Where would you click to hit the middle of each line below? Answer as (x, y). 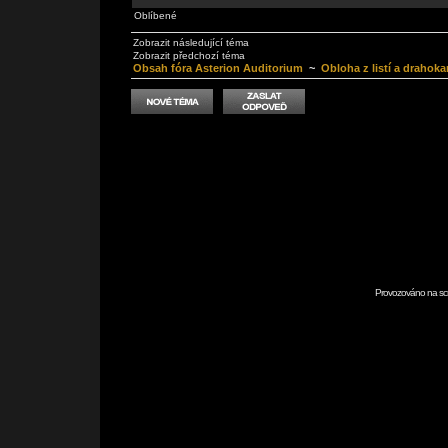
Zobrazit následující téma (191, 42)
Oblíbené (155, 15)
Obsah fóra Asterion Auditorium (218, 68)
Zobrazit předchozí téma (189, 55)
